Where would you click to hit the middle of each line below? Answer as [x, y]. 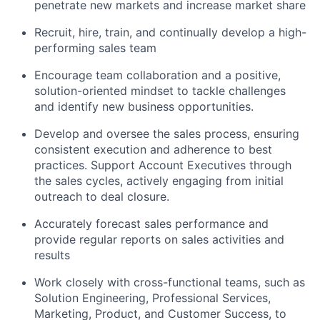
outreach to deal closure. [102, 197]
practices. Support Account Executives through [163, 165]
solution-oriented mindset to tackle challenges [160, 91]
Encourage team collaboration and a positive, [157, 75]
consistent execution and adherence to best [153, 150]
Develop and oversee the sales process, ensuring [167, 134]
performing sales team [95, 48]
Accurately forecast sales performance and [151, 224]
